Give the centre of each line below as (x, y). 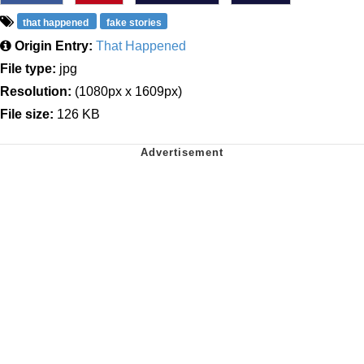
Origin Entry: (54, 46)
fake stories (134, 23)
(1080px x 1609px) (127, 92)
